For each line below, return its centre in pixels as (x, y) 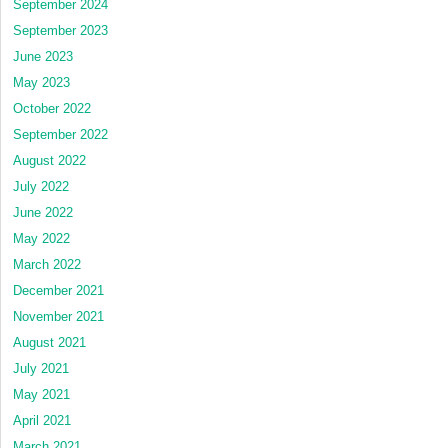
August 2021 (49, 342)
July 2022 (41, 186)
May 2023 (41, 82)
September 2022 (60, 134)
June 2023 (43, 56)
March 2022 (47, 264)
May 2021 (41, 394)
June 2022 (43, 212)
